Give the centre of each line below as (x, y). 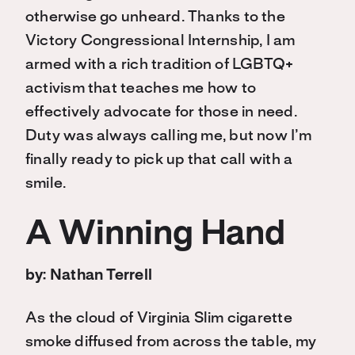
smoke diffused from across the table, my (171, 342)
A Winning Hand (155, 235)
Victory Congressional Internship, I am (160, 41)
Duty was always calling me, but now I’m (168, 136)
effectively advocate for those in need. (161, 113)
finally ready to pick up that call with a (159, 160)
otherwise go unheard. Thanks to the (155, 17)
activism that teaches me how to (141, 89)
